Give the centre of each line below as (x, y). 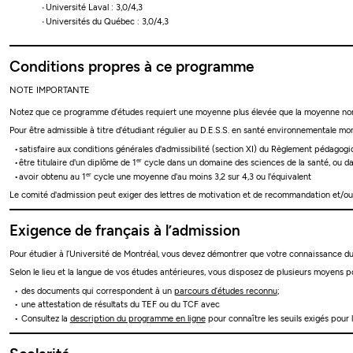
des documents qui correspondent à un (96, 291)
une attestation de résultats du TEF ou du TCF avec (119, 305)
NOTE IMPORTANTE (50, 90)
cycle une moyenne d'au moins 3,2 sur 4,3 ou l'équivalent (201, 176)
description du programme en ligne (137, 319)
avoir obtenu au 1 (52, 176)
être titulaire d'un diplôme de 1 (77, 163)
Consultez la (44, 319)
